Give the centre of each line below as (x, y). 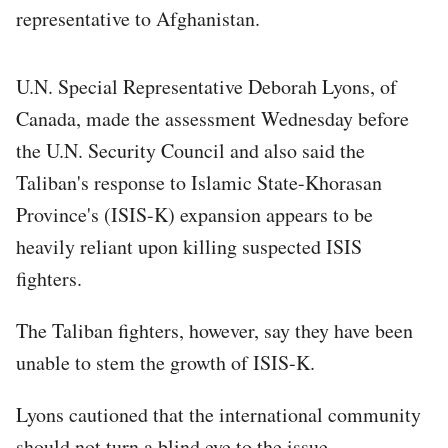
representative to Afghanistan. (138, 18)
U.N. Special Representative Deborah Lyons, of (206, 86)
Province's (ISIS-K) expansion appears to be (194, 214)
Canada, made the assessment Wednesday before (212, 118)
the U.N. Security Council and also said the (190, 150)
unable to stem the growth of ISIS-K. (165, 362)
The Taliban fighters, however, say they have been (214, 330)
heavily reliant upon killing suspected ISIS (189, 246)
